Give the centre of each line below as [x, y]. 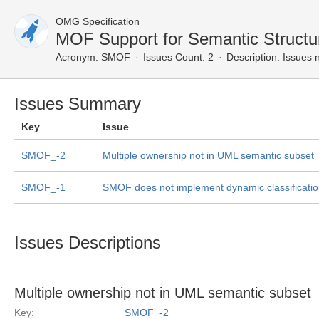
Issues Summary [78, 104]
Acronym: [77, 57]
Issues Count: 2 [178, 57]
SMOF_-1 [43, 187]
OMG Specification [98, 21]
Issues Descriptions [88, 242]
